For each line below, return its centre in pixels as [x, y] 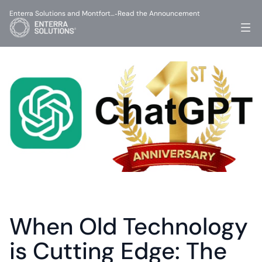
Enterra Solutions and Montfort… [62, 13]
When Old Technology [129, 226]
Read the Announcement [159, 13]
